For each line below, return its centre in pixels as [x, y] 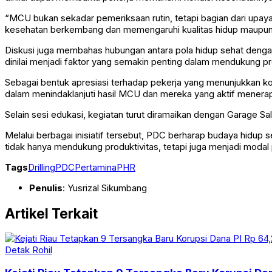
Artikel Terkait [51, 213]
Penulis [46, 188]
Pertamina [96, 168]
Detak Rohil [29, 250]
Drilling [42, 168]
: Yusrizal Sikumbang [105, 188]
